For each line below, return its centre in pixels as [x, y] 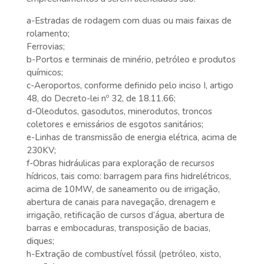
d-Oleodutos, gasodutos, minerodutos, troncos [119, 111]
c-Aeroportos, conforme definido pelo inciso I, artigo [130, 85]
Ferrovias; [45, 47]
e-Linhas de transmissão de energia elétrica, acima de [131, 137]
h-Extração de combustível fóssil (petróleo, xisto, [123, 254]
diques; [40, 241]
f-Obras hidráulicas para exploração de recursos [120, 163]
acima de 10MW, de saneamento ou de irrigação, [123, 189]
